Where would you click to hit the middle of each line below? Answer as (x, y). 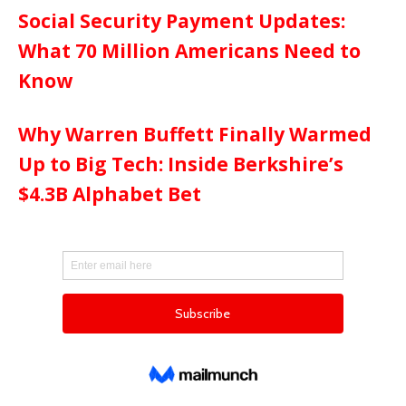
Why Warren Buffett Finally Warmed (195, 134)
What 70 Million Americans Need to (189, 50)
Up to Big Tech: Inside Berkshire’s (181, 164)
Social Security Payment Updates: (182, 20)
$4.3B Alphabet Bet (110, 193)
